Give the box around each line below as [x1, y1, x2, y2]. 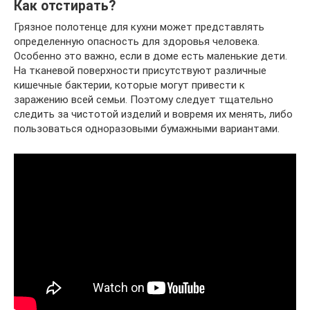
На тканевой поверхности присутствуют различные [14, 64, 266, 77]
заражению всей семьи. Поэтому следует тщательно [14, 93, 273, 106]
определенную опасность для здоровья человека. [14, 35, 259, 48]
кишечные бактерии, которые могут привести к [14, 79, 245, 91]
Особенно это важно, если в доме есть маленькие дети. [14, 50, 287, 62]
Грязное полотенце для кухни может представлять [14, 21, 264, 33]
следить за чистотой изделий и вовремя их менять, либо [14, 108, 293, 120]
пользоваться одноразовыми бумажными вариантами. [14, 122, 280, 135]
